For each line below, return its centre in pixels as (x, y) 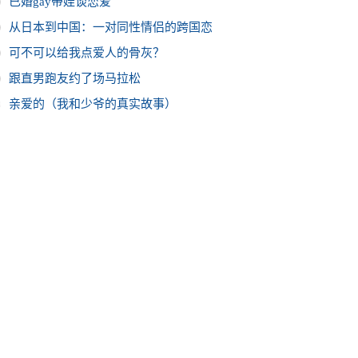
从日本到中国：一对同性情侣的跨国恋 (111, 27)
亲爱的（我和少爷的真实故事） (93, 104)
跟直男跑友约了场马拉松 (75, 78)
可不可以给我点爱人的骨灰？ (87, 53)
